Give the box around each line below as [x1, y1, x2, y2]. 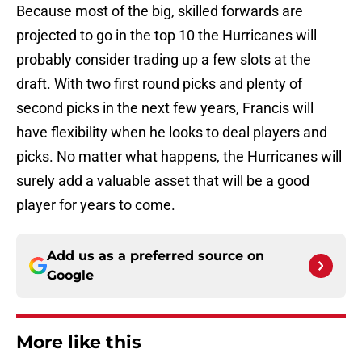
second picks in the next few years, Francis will [16, 99, 314, 117]
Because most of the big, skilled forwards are [16, 2, 303, 20]
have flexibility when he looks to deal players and [16, 124, 327, 141]
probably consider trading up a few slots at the [16, 51, 311, 69]
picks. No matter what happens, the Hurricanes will [16, 148, 342, 166]
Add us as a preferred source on [47, 248, 264, 264]
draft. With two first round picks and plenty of [16, 75, 302, 93]
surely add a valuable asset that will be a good [16, 172, 309, 190]
